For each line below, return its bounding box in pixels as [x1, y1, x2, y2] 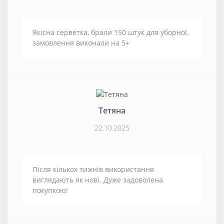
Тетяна [98, 105, 125, 116]
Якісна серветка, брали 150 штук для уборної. [32, 27, 189, 37]
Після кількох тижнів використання [32, 164, 154, 174]
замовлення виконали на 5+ [32, 37, 129, 47]
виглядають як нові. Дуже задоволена [32, 175, 163, 185]
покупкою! [32, 185, 68, 195]
